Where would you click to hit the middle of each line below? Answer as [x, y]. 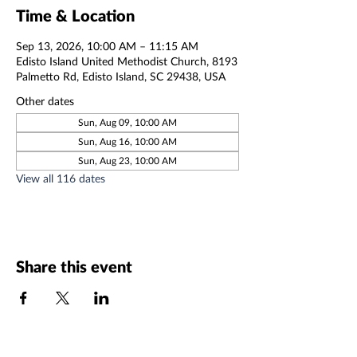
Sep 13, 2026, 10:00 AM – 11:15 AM [107, 46]
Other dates [45, 101]
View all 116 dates [61, 178]
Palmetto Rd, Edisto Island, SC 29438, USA [121, 76]
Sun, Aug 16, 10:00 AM [127, 141]
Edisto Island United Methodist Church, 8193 [127, 61]
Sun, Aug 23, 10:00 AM [127, 161]
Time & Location [75, 15]
